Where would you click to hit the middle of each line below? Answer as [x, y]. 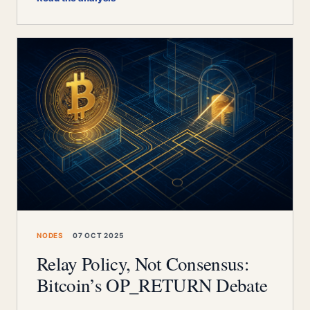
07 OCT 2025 [97, 235]
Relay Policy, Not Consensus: [143, 264]
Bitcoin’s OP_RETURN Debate [152, 285]
